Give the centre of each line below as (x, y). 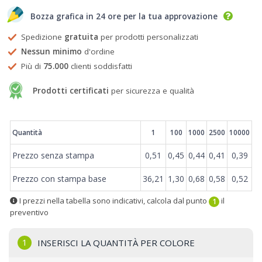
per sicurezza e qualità (151, 90)
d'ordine (98, 51)
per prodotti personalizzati (148, 37)
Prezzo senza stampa (53, 155)
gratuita (81, 37)
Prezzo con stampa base (59, 179)
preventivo (29, 212)
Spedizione (43, 37)
